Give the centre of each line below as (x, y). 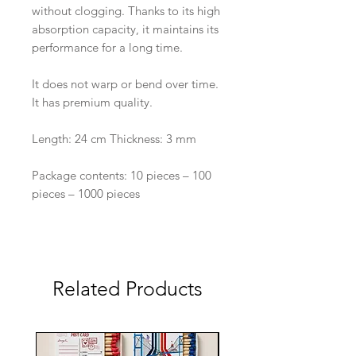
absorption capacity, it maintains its (125, 29)
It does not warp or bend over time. (125, 84)
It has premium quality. (92, 103)
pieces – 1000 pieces (86, 194)
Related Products (127, 289)
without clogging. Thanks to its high (126, 11)
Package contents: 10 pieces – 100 (122, 176)
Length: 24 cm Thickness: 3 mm (114, 139)
